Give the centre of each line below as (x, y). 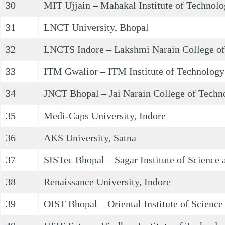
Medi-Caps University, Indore (105, 116)
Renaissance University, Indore (107, 182)
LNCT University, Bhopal (96, 27)
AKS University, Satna (90, 138)
